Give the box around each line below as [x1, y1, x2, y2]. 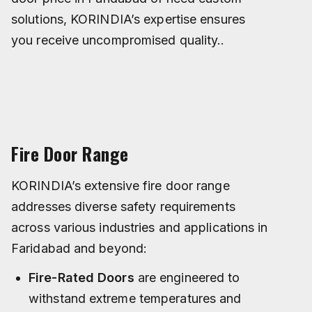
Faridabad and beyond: [11, 240, 148, 256]
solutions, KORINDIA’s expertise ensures [11, 12, 245, 27]
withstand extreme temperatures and [29, 290, 242, 306]
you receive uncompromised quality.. [11, 33, 225, 48]
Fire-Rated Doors [29, 270, 134, 285]
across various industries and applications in [11, 219, 268, 235]
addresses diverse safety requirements [11, 198, 235, 214]
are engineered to [134, 270, 240, 285]
